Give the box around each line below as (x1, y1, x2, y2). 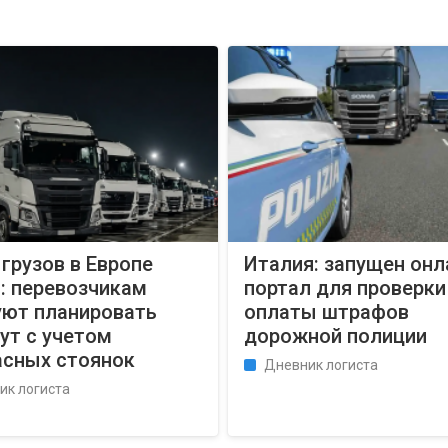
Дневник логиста (264, 357, 378, 373)
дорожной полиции (244, 324, 427, 348)
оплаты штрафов (244, 300, 409, 324)
